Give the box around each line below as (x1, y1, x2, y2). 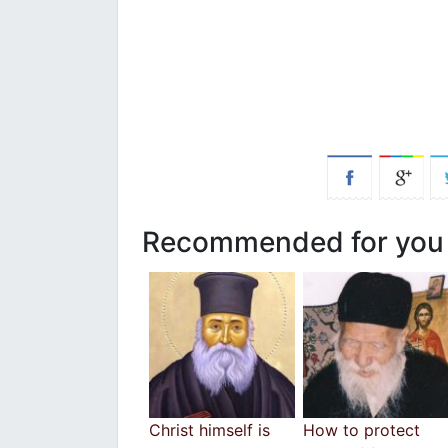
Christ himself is (149, 419, 270, 440)
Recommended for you (142, 224, 444, 259)
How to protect (303, 419, 420, 440)
